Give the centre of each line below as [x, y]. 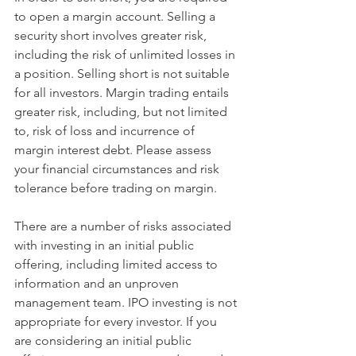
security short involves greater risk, [112, 35]
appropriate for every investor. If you [117, 321]
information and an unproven [98, 283]
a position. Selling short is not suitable [124, 73]
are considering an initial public [104, 340]
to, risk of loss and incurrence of [106, 130]
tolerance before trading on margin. [116, 188]
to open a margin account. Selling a [116, 16]
